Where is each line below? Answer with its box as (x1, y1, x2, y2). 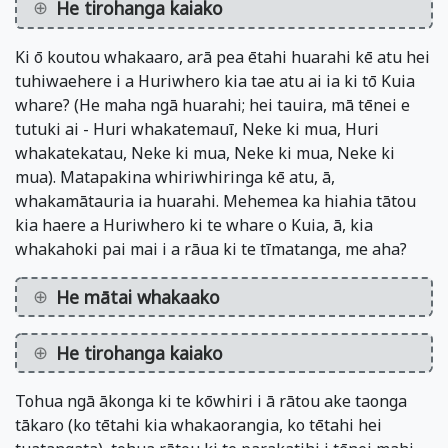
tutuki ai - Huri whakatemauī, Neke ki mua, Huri (15, 117, 379, 140)
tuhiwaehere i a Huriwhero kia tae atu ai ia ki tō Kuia (15, 69, 415, 92)
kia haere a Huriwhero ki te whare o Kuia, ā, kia (15, 213, 373, 236)
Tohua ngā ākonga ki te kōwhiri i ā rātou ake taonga (15, 390, 407, 413)
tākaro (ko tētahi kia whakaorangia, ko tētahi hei (15, 414, 382, 437)
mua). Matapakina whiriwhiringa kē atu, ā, (15, 165, 335, 188)
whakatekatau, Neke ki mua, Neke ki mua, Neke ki (15, 141, 395, 164)
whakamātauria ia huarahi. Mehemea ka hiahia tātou (15, 189, 416, 212)
